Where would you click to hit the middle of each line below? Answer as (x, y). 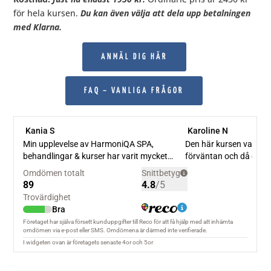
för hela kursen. (47, 13)
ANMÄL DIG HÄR (134, 57)
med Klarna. (38, 27)
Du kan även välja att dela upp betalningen (166, 13)
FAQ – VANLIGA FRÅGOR (134, 91)
